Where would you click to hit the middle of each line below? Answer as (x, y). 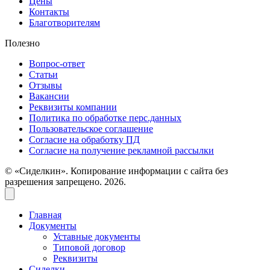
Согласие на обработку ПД (84, 140)
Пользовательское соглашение (91, 129)
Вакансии (49, 96)
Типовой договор (89, 248)
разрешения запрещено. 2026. (65, 182)
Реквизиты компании (73, 107)
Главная (45, 215)
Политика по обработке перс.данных (105, 118)
